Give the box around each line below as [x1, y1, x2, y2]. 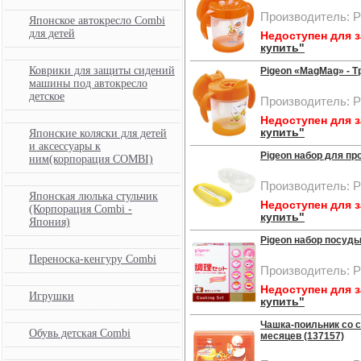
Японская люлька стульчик [29, 190, 158, 202]
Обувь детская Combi [29, 327, 131, 339]
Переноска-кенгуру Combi [29, 253, 156, 265]
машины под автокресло [29, 77, 147, 89]
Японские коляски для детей [29, 127, 167, 139]
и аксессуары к [29, 140, 101, 152]
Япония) [29, 216, 70, 228]
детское [29, 90, 64, 102]
